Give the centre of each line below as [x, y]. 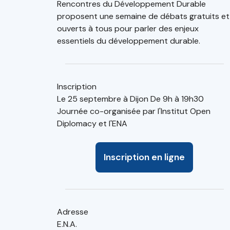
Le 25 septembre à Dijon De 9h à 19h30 [130, 99]
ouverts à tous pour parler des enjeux [128, 28]
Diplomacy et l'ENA [92, 123]
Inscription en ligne [145, 157]
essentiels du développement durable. [129, 41]
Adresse [73, 212]
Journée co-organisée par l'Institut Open [134, 111]
